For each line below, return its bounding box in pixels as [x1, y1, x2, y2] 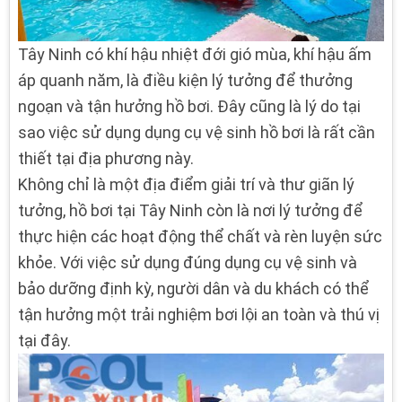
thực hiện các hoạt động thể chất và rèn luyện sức [18, 227, 382, 247]
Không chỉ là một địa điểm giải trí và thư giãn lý [18, 175, 354, 195]
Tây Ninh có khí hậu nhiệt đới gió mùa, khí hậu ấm [18, 45, 371, 65]
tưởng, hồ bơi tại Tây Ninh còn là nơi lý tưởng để [18, 201, 363, 221]
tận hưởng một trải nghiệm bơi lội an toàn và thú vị [18, 305, 380, 325]
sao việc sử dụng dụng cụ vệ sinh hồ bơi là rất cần [18, 123, 375, 143]
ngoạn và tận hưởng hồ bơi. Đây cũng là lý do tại [18, 97, 361, 117]
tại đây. [18, 331, 71, 351]
